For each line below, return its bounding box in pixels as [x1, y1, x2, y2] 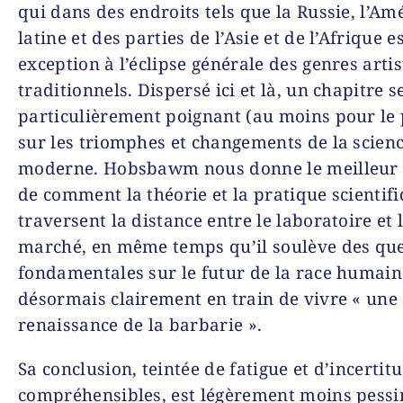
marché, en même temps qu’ [18, 234, 257, 258]
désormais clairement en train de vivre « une [18, 286, 399, 310]
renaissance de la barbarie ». [18, 312, 263, 336]
